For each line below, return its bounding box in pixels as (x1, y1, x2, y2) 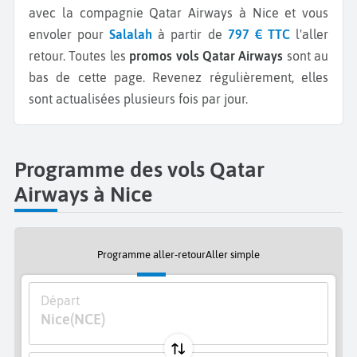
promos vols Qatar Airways (129, 48, 284, 63)
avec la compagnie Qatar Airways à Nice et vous (29, 5, 328, 20)
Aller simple (206, 249, 260, 261)
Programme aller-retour (97, 249, 206, 261)
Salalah (109, 26, 153, 41)
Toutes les (69, 48, 130, 63)
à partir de (152, 26, 228, 41)
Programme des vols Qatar (14, 157, 265, 182)
